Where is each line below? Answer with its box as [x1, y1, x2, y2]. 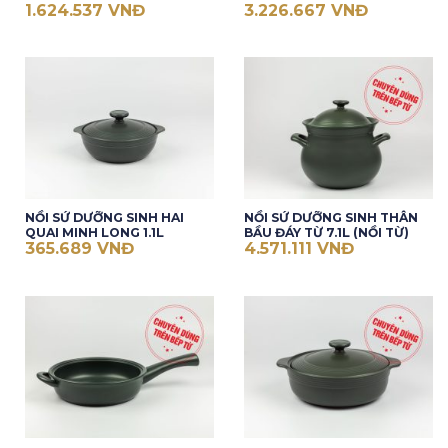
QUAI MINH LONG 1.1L [24, 224, 164, 240]
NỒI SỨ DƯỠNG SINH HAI [24, 209, 184, 225]
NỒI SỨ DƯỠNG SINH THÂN [243, 209, 418, 225]
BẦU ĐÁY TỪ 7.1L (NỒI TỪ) [243, 224, 409, 240]
